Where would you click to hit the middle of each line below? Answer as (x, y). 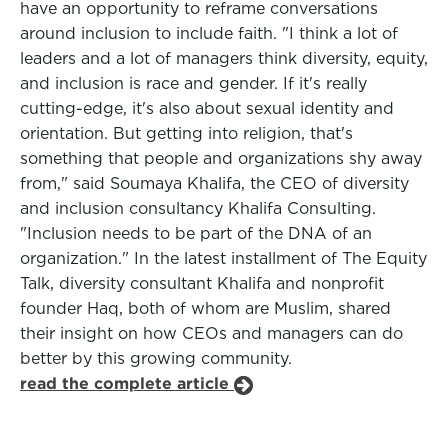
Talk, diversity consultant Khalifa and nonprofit (202, 283)
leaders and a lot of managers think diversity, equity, (224, 58)
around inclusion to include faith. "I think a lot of (209, 33)
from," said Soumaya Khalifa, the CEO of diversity (214, 183)
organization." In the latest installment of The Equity (223, 258)
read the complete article (127, 383)
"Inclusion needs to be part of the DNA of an (196, 233)
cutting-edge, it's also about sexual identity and (207, 108)
